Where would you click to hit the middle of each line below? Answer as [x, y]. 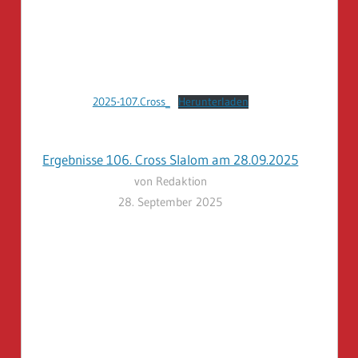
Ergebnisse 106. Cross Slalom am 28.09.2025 [171, 160]
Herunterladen [213, 101]
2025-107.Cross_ [131, 101]
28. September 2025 [171, 202]
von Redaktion [170, 181]
